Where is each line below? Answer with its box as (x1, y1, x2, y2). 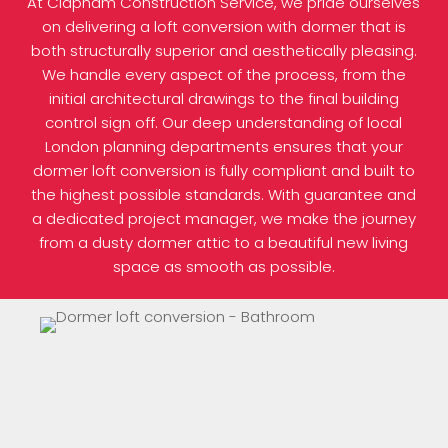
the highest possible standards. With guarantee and (31, 183, 417, 205)
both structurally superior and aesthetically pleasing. (30, 39, 417, 61)
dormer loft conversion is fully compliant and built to (32, 159, 415, 181)
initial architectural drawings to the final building (48, 87, 399, 109)
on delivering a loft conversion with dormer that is (41, 15, 406, 37)
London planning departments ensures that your (44, 135, 403, 157)
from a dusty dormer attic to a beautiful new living (39, 231, 409, 253)
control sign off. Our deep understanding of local (45, 111, 403, 133)
